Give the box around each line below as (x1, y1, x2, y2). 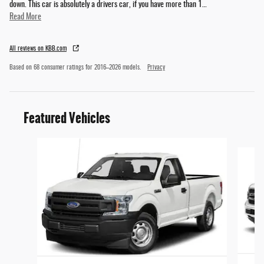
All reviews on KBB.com (9, 46, 67, 52)
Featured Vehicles (24, 108, 110, 128)
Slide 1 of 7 (9, 139, 42, 148)
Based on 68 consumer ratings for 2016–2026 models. (9, 65, 143, 71)
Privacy (147, 65, 165, 71)
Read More (14, 13, 41, 22)
